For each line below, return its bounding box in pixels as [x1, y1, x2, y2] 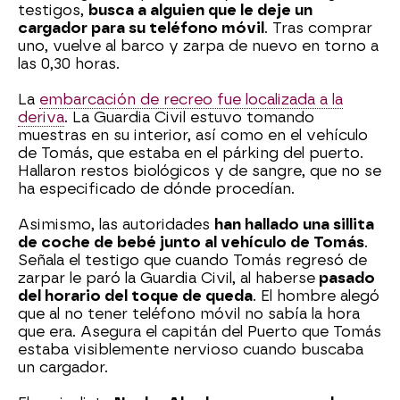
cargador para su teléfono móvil [18, 19, 264, 37]
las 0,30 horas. [18, 54, 120, 72]
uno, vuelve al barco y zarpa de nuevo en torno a [18, 37, 379, 54]
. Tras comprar [264, 19, 372, 37]
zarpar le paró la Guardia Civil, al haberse [18, 269, 315, 287]
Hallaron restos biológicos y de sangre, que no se [18, 162, 381, 179]
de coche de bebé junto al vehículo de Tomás [18, 233, 364, 251]
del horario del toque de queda [18, 287, 253, 304]
